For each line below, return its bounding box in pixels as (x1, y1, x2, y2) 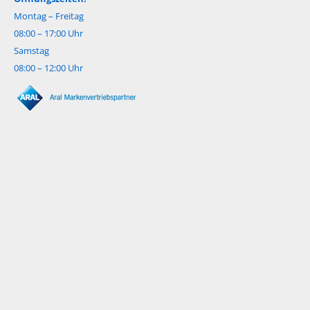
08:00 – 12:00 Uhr (14, 61, 83, 74)
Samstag (14, 44, 49, 57)
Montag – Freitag (14, 9, 84, 22)
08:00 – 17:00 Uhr (14, 26, 83, 39)
